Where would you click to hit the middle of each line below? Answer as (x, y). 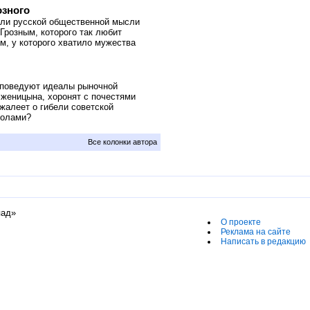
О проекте (241, 222)
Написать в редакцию (263, 241)
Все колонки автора (122, 142)
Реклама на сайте (256, 231)
